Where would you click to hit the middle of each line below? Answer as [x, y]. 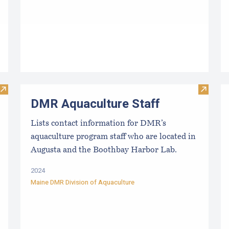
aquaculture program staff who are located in [113, 137]
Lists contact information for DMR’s [98, 124]
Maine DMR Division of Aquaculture [83, 182]
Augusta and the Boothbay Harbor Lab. [104, 151]
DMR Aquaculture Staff [95, 104]
